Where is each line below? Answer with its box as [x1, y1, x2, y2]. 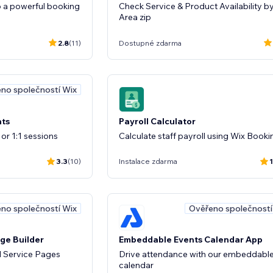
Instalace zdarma [119, 157, 177, 166]
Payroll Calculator [119, 115, 196, 127]
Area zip [119, 12, 151, 23]
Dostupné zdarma [119, 38, 182, 48]
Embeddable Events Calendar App [119, 234, 263, 245]
